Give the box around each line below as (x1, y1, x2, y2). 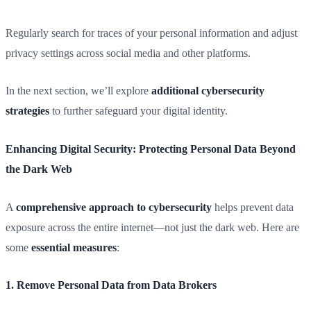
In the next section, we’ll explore (6, 85, 151, 97)
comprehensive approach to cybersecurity (16, 201, 212, 213)
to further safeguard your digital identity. (49, 105, 228, 117)
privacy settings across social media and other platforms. (6, 47, 251, 59)
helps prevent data (212, 201, 294, 213)
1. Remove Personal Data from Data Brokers (6, 279, 217, 292)
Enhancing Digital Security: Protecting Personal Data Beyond (6, 143, 296, 155)
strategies (6, 105, 49, 117)
